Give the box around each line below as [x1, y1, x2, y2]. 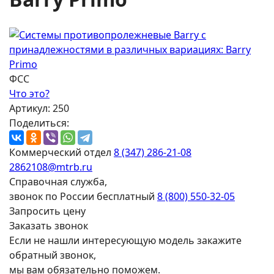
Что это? [9, 86, 50, 100]
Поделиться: [9, 116, 69, 130]
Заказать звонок [9, 218, 88, 232]
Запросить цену [9, 204, 86, 218]
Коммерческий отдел [9, 145, 111, 159]
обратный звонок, [9, 248, 96, 262]
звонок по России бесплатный [9, 189, 155, 203]
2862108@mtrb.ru [9, 160, 92, 174]
